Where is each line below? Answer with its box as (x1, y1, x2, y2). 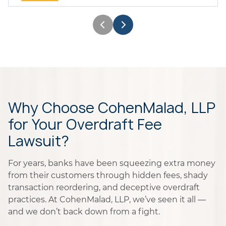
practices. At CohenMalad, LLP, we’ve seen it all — (8, 195, 206, 204)
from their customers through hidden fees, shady (8, 171, 208, 180)
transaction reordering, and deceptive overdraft (8, 183, 200, 192)
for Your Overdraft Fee (8, 115, 162, 134)
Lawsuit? (8, 131, 69, 151)
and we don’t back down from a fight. (8, 207, 160, 216)
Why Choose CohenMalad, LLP (8, 98, 215, 118)
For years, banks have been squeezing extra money (8, 158, 215, 168)
